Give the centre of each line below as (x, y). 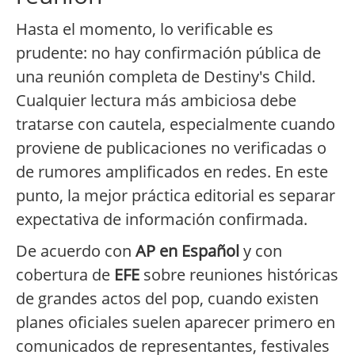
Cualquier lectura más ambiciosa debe (156, 101)
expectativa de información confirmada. (162, 219)
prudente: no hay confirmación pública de (168, 53)
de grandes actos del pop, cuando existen (167, 299)
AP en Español (187, 251)
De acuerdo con (76, 251)
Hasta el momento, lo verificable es (145, 29)
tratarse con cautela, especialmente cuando (176, 124)
